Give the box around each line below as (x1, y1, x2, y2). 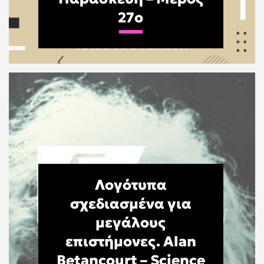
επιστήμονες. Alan (65, 233, 196, 250)
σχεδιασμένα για (70, 195, 192, 213)
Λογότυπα (94, 176, 167, 194)
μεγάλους (95, 214, 166, 232)
